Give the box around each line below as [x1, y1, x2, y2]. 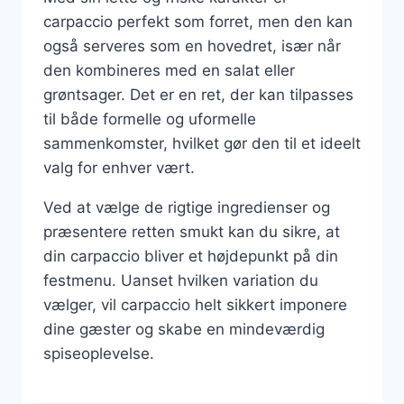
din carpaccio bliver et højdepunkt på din [43, 246, 338, 265]
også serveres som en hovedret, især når [43, 36, 341, 55]
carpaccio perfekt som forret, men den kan [43, 12, 353, 31]
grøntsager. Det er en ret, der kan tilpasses [43, 85, 353, 104]
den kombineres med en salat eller [43, 60, 295, 79]
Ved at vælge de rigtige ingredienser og [43, 197, 330, 216]
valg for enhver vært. [43, 158, 195, 177]
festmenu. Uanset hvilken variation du [43, 271, 318, 289]
